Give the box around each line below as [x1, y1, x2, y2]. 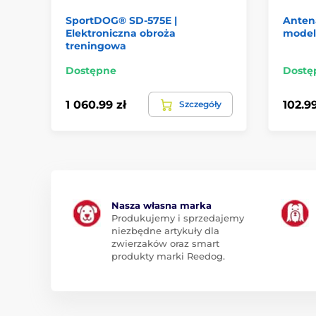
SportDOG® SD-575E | [66, 14, 177, 27]
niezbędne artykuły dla [111, 225, 219, 236]
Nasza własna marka [111, 200, 212, 211]
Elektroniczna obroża [66, 27, 176, 39]
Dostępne [66, 64, 116, 77]
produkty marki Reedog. [111, 250, 225, 262]
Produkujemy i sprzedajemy [111, 212, 244, 224]
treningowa [66, 39, 126, 52]
